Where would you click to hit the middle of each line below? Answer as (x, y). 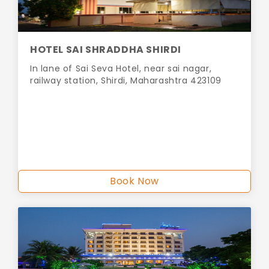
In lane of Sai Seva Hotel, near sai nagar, (121, 69)
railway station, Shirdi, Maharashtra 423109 (126, 81)
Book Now (134, 181)
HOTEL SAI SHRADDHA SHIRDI (106, 50)
